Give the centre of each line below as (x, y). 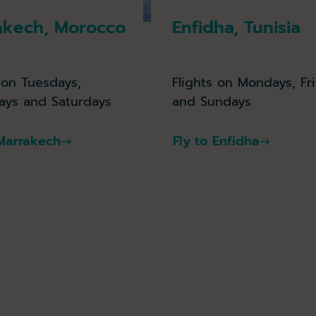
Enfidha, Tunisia (236, 28)
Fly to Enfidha (216, 141)
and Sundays (212, 101)
